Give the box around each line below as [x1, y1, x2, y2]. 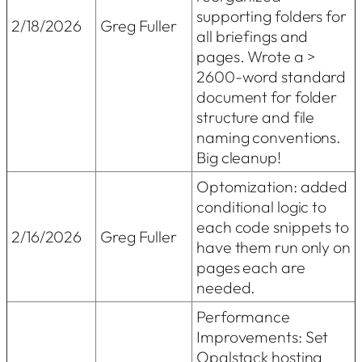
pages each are [196, 256, 305, 277]
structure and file [196, 106, 315, 127]
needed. [196, 276, 256, 297]
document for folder [196, 86, 338, 107]
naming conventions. [196, 126, 342, 147]
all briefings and [196, 25, 309, 46]
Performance [196, 305, 290, 326]
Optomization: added [196, 175, 348, 196]
